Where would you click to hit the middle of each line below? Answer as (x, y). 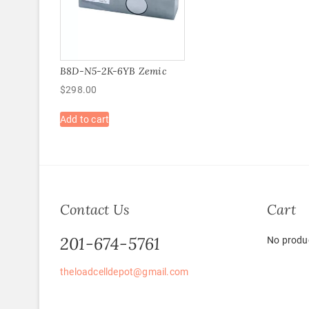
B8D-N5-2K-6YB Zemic (113, 71)
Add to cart (85, 119)
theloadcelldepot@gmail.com (124, 272)
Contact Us (95, 210)
